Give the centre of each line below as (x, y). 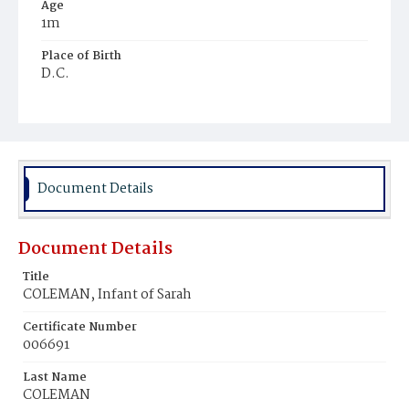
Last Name (55, 378)
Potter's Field (88, 126)
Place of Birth (81, 56)
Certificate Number (80, 327)
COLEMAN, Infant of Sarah (107, 295)
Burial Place (77, 106)
